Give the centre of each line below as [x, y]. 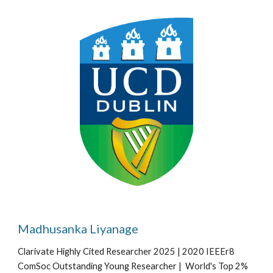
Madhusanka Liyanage [78, 229]
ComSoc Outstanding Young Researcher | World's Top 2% [133, 266]
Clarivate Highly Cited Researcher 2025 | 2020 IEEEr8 [126, 252]
